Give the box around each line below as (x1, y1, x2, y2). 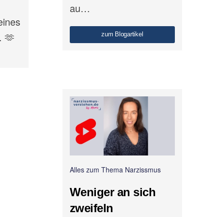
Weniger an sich (69, 186, 156, 199)
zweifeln (69, 201, 113, 215)
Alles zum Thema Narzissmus (69, 165, 161, 175)
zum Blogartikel (101, 31, 143, 38)
